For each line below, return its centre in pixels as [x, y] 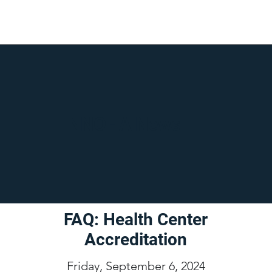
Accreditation [136, 240]
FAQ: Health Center [136, 219]
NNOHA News [124, 124]
